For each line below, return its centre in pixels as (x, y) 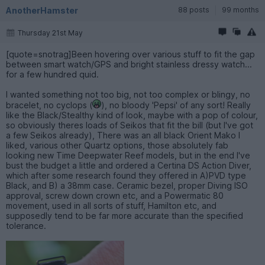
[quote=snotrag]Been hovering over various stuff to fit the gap (130, 54)
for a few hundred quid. (52, 74)
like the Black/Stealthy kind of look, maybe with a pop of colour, (132, 115)
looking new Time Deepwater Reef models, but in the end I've (128, 155)
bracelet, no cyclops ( (49, 105)
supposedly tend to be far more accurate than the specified (125, 215)
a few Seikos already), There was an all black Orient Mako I (123, 135)
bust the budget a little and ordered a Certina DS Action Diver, (129, 165)
